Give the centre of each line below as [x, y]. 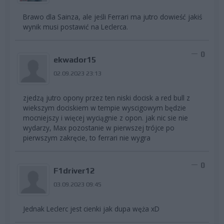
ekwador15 [74, 60]
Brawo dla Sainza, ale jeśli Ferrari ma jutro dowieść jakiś [112, 17]
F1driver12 [74, 171]
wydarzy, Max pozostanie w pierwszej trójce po [99, 128]
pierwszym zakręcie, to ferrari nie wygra [87, 138]
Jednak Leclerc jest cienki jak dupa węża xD [91, 209]
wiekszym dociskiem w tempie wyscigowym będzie [104, 108]
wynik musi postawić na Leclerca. [75, 27]
